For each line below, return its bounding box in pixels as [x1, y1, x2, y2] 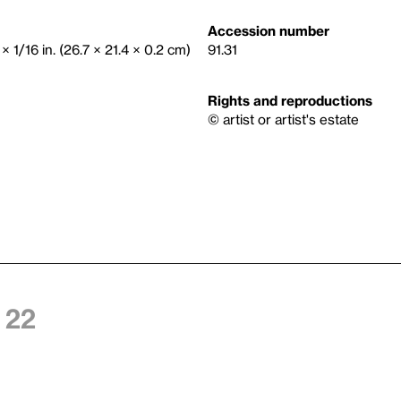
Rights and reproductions [208, 92, 372, 109]
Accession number [208, 22, 329, 39]
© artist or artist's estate [208, 111, 359, 128]
